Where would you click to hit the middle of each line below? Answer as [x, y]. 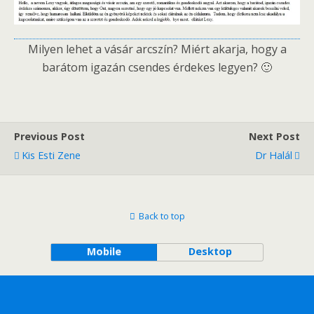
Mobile [104, 252]
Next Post [274, 137]
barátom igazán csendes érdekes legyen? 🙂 [157, 68]
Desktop [210, 252]
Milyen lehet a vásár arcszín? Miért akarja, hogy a [157, 49]
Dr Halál [274, 156]
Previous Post [49, 137]
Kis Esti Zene [51, 156]
